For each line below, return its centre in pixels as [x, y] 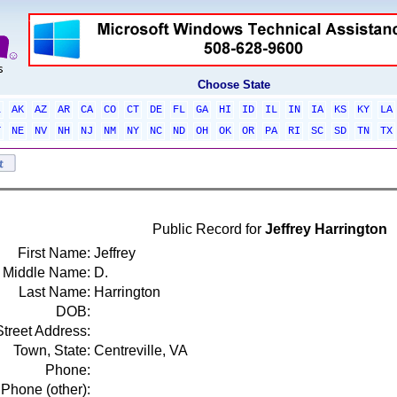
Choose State [234, 85]
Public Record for [209, 229]
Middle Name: [46, 272]
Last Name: [54, 292]
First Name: [54, 253]
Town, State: [51, 350]
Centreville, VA [140, 350]
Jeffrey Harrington [326, 229]
